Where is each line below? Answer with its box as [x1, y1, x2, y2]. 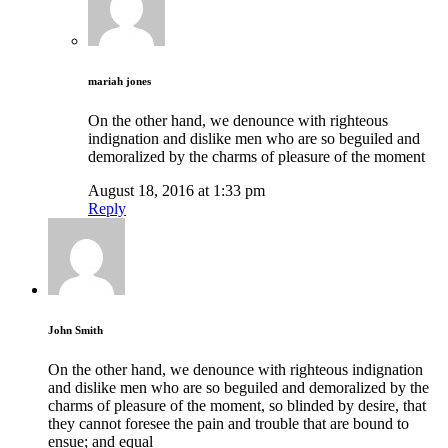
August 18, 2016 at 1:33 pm [88, 181, 265, 199]
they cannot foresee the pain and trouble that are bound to [48, 414, 409, 432]
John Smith [48, 323, 103, 336]
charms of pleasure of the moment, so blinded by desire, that [48, 396, 426, 414]
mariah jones [88, 74, 151, 87]
